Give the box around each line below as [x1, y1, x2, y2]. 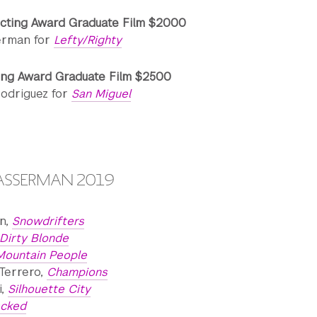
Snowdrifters [12, 214, 84, 229]
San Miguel [71, 86, 131, 101]
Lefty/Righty [54, 33, 122, 47]
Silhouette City [8, 282, 91, 296]
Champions [47, 265, 108, 279]
